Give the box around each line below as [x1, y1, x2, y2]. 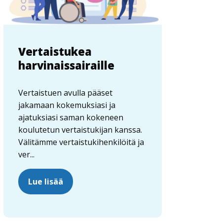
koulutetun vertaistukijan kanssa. [18, 124, 143, 136]
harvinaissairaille [18, 58, 115, 73]
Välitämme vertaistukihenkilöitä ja [18, 137, 145, 148]
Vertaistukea [18, 44, 92, 59]
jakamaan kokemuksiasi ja [18, 100, 116, 111]
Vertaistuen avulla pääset [18, 87, 113, 99]
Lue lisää [28, 176, 64, 187]
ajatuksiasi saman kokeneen [18, 112, 124, 123]
